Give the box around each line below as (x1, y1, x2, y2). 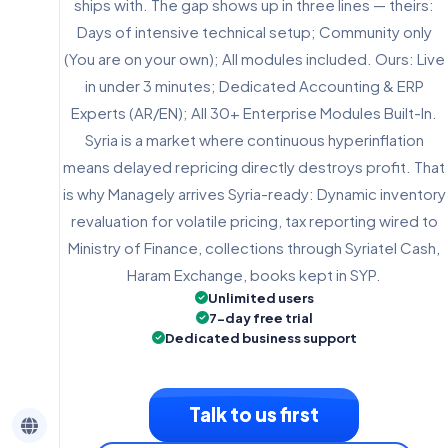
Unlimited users (207, 289, 314, 306)
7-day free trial (208, 309, 313, 326)
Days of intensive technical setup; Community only (76, 21, 432, 41)
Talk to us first (189, 402, 319, 426)
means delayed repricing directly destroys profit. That (63, 156, 445, 176)
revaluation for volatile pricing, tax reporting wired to (70, 210, 438, 230)
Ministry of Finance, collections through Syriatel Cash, (68, 237, 440, 257)
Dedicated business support (164, 329, 357, 346)
